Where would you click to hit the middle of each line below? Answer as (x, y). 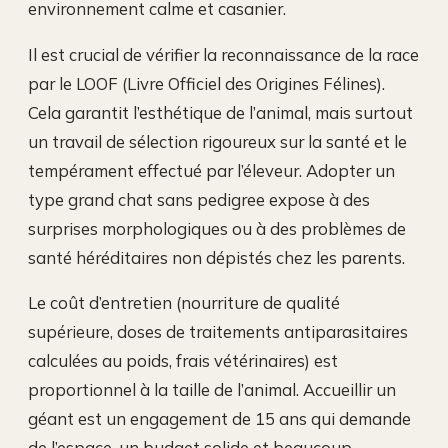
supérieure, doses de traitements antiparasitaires (218, 332)
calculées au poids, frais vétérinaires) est (183, 361)
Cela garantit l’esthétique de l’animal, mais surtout (220, 112)
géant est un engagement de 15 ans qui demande (219, 419)
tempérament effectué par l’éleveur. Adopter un (211, 170)
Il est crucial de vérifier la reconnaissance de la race (223, 54)
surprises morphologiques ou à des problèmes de (217, 228)
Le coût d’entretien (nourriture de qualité (184, 303)
